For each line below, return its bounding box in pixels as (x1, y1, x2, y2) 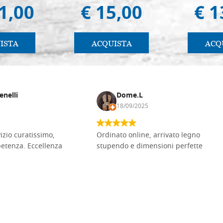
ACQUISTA (91, 38, 132, 49)
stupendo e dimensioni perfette (97, 140, 203, 152)
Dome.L (116, 90, 143, 102)
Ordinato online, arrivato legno (97, 129, 200, 141)
